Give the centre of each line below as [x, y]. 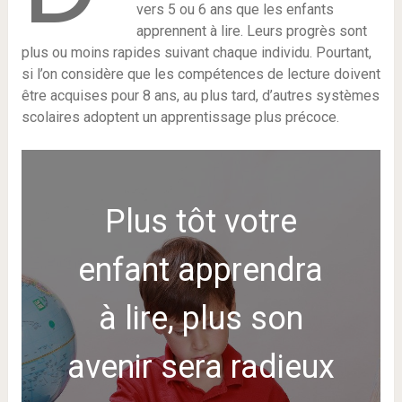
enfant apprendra [201, 270]
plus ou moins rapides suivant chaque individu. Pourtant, [196, 52]
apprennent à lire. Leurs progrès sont [252, 31]
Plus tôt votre [201, 222]
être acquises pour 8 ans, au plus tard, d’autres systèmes [200, 96]
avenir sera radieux [201, 367]
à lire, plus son [201, 319]
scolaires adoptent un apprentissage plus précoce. [180, 117]
